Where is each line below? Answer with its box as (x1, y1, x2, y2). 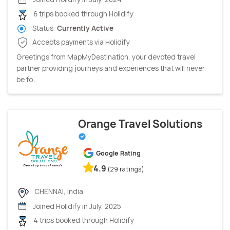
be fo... (16, 75, 37, 85)
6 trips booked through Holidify (32, 9, 133, 19)
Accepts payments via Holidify (31, 37, 130, 47)
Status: (31, 23, 57, 33)
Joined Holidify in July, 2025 (31, 201, 121, 211)
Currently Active (57, 23, 113, 33)
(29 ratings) (108, 165, 144, 174)
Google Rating (96, 149, 141, 158)
